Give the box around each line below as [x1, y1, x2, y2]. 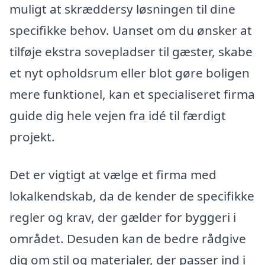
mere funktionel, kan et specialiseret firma [9, 86, 255, 103]
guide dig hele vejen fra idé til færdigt [9, 107, 226, 124]
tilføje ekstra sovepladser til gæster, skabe [9, 43, 253, 60]
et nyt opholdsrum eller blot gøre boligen [9, 64, 250, 82]
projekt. [9, 128, 55, 146]
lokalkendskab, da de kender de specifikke [9, 188, 254, 205]
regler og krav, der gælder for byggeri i [9, 209, 236, 226]
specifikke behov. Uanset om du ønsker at [9, 22, 252, 39]
